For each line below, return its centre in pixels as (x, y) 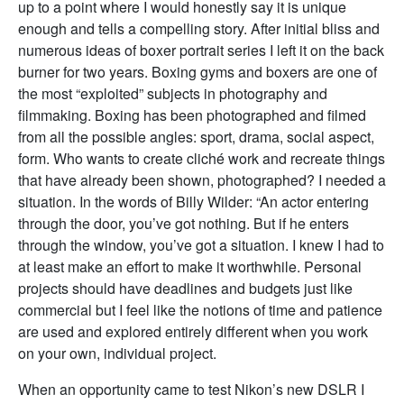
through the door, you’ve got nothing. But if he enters (184, 224)
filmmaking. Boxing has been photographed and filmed (192, 115)
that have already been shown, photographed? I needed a (202, 180)
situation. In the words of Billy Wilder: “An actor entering (193, 202)
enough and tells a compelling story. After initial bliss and (199, 29)
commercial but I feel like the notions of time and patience (200, 310)
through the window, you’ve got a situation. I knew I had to (201, 245)
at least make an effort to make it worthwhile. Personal (190, 267)
